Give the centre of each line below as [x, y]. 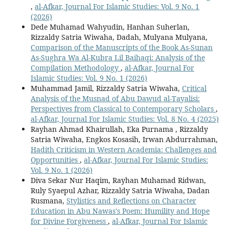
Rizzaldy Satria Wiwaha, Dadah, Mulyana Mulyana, [119, 37]
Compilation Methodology [75, 68]
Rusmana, [48, 201]
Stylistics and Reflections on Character [131, 201]
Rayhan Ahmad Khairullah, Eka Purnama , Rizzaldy [119, 129]
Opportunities [55, 160]
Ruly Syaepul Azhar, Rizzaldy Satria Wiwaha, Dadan [120, 191]
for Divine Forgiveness [69, 221]
